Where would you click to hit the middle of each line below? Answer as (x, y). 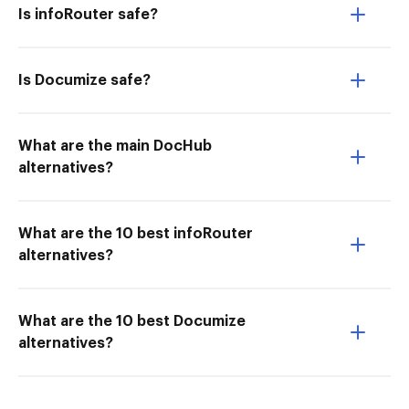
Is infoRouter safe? (88, 15)
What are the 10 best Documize (132, 321)
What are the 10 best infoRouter (136, 234)
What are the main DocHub (115, 146)
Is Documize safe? (84, 80)
